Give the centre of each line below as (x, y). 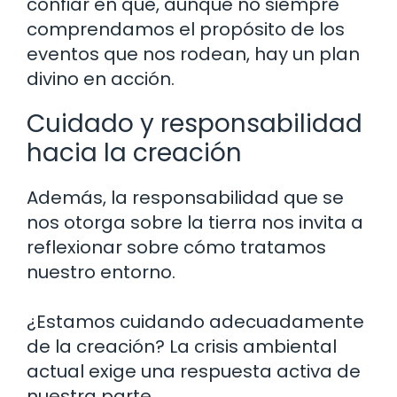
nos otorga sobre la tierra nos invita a (195, 222)
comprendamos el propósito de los (186, 29)
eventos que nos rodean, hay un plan (193, 54)
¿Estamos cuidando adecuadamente (195, 321)
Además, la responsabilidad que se (185, 197)
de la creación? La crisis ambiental (182, 346)
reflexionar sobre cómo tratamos (176, 247)
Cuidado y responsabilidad (195, 123)
